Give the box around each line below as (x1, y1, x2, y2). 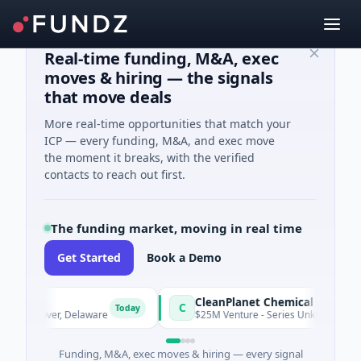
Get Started (57, 250, 121, 265)
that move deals (44, 86, 172, 108)
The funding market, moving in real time (51, 220, 302, 236)
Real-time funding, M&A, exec (44, 48, 279, 69)
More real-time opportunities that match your (44, 116, 291, 131)
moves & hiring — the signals (44, 67, 273, 89)
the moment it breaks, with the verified (44, 150, 255, 165)
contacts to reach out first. (44, 167, 185, 182)
